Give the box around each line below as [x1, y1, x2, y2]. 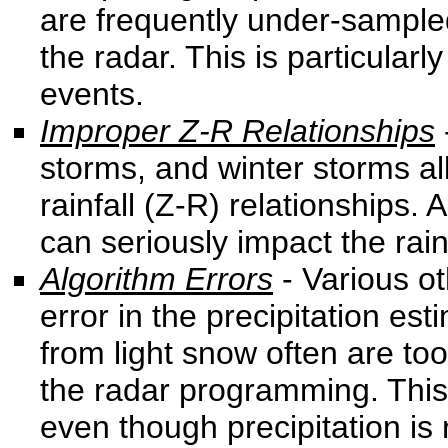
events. [40, 76, 144, 112]
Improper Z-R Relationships [40, 113, 435, 149]
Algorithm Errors [40, 261, 273, 297]
